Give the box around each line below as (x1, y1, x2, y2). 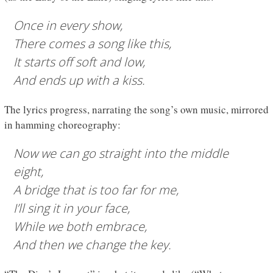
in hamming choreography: (4, 118, 121, 132)
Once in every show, (13, 17, 122, 34)
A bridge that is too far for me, (13, 182, 179, 199)
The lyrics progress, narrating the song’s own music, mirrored (4, 102, 269, 117)
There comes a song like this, (13, 35, 171, 52)
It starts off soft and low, (13, 54, 145, 71)
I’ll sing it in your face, (13, 200, 130, 217)
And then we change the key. (13, 236, 171, 253)
